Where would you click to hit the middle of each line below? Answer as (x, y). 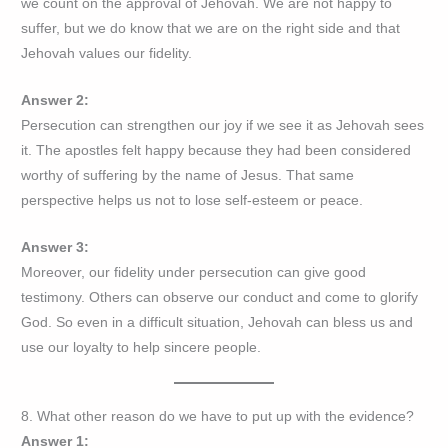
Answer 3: (55, 247)
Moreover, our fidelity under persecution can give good (194, 272)
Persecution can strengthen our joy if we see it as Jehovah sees (223, 125)
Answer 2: (55, 100)
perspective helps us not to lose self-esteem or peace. (192, 200)
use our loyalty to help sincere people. (141, 347)
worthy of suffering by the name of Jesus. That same (188, 175)
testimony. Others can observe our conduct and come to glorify (220, 297)
